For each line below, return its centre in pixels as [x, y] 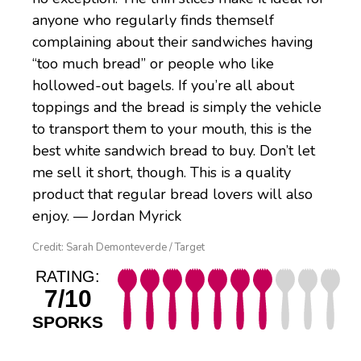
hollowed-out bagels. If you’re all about [163, 86]
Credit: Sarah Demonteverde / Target [118, 248]
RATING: [68, 277]
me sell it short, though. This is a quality [162, 173]
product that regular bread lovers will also [172, 195]
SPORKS [68, 322]
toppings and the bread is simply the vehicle [177, 108]
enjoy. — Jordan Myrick [107, 216]
